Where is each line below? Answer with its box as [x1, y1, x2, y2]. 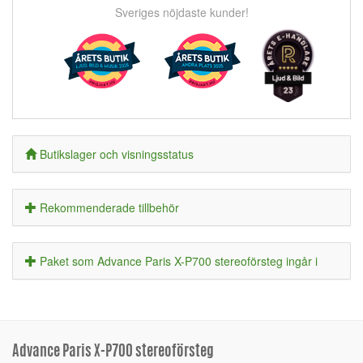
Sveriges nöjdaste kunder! [114, 4, 249, 20]
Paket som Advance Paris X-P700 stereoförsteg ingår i [40, 253, 318, 270]
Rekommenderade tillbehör [40, 199, 179, 216]
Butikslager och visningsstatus [40, 146, 194, 163]
